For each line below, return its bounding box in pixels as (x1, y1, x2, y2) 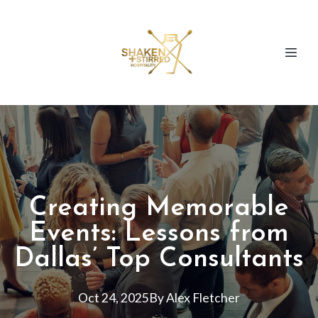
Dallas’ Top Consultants (14, 246, 304, 273)
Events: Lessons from (29, 221, 289, 247)
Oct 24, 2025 (78, 290, 149, 305)
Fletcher (192, 290, 240, 305)
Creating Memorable (29, 195, 289, 221)
